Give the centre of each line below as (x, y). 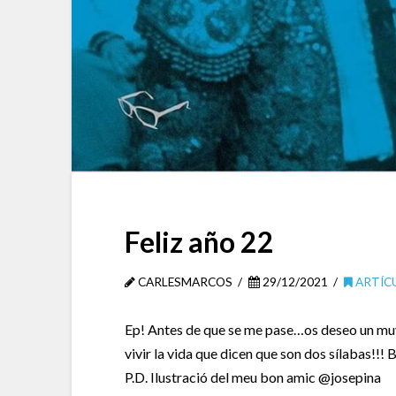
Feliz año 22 (199, 241)
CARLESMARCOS (183, 281)
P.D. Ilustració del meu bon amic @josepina (252, 377)
